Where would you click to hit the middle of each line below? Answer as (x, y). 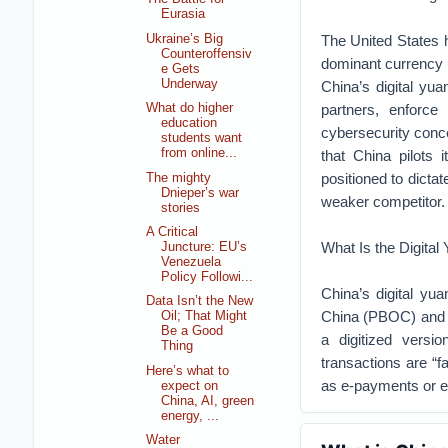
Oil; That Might (204, 316)
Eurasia (183, 14)
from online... (199, 153)
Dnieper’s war (200, 192)
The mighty (179, 177)
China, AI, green (208, 400)
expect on (190, 385)
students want (202, 138)
